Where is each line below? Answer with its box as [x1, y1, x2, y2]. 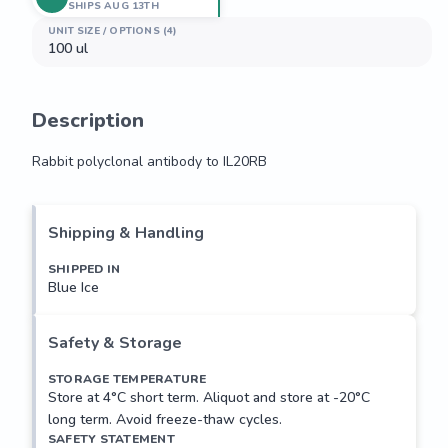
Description [32, 107, 144, 134]
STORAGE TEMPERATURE [48, 371, 207, 387]
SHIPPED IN [48, 261, 121, 277]
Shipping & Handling [48, 222, 204, 244]
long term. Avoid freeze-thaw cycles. [48, 410, 282, 429]
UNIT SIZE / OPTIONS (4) [48, 24, 178, 38]
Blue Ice [48, 278, 99, 297]
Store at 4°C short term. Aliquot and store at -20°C [48, 388, 370, 407]
